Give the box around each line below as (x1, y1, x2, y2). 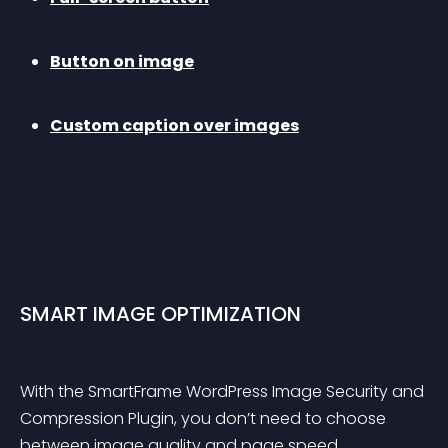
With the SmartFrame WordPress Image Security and (20, 380, 428, 403)
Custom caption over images (50, 114, 299, 137)
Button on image (50, 50, 194, 73)
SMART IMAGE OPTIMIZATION (20, 300, 301, 328)
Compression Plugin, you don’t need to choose (20, 407, 390, 430)
